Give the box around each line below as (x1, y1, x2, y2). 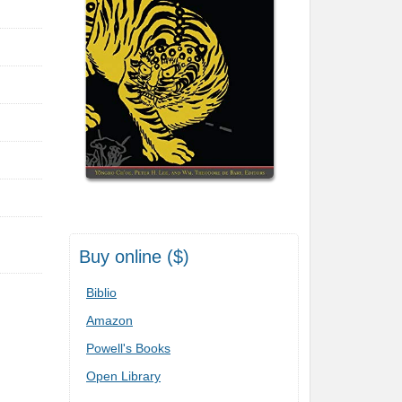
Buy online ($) (79, 247, 189, 267)
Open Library (86, 369, 161, 384)
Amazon (86, 313, 133, 328)
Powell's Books (86, 341, 170, 356)
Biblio (86, 285, 117, 301)
